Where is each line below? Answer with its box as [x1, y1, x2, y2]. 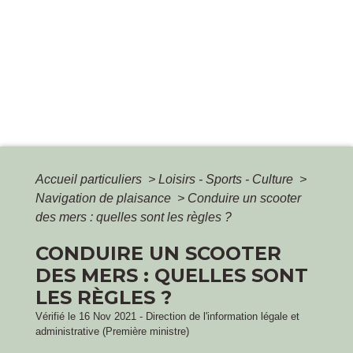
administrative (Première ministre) [35, 325, 189, 338]
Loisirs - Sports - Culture [158, 173, 296, 187]
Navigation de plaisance [35, 191, 174, 206]
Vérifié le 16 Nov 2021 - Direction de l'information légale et [35, 310, 299, 323]
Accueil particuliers [35, 173, 145, 187]
